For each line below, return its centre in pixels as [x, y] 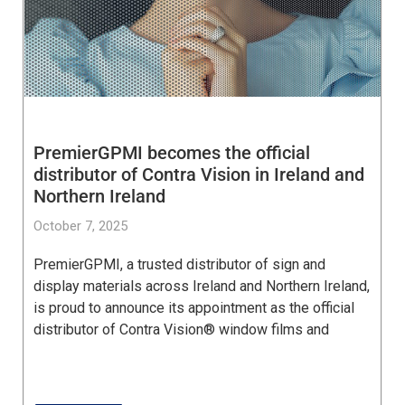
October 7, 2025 [80, 226]
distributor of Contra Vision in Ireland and [199, 175]
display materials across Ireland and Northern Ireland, [202, 287]
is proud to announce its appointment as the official [194, 308]
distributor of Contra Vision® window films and [181, 330]
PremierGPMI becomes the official [172, 153]
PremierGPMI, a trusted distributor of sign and [179, 265]
